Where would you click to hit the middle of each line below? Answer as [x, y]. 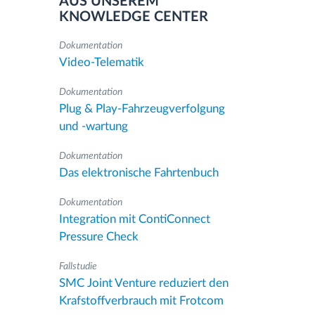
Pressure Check [98, 237]
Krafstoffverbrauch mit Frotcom [141, 301]
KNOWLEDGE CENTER [133, 17]
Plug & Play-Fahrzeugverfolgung [142, 109]
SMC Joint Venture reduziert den [143, 283]
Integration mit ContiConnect [134, 219]
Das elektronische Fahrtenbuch [139, 173]
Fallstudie [78, 266]
